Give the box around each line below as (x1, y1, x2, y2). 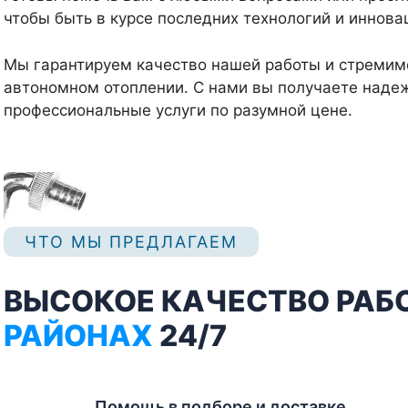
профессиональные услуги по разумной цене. (4, 100, 352, 119)
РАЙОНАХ (4, 318, 153, 354)
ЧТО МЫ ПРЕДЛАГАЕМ (25, 232, 238, 252)
